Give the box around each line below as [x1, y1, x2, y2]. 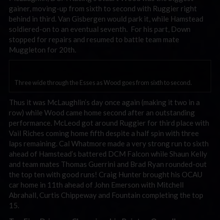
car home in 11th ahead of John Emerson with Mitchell [9, 180, 184, 189]
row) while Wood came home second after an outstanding [9, 108, 195, 117]
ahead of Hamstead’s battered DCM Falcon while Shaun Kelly [9, 149, 207, 158]
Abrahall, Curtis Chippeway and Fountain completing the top [9, 191, 203, 199]
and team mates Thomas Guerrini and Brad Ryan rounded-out [9, 160, 207, 168]
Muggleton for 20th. [9, 45, 76, 54]
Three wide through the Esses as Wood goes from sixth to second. [14, 79, 192, 86]
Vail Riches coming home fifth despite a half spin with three [9, 129, 199, 137]
